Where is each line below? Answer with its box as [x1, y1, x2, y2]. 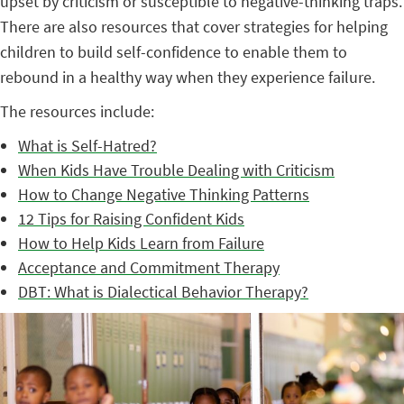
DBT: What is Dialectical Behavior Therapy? [18, 281, 308, 302]
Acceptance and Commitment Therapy [18, 257, 280, 278]
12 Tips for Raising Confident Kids [18, 208, 244, 229]
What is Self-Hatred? [18, 135, 157, 156]
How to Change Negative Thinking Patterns [18, 184, 309, 205]
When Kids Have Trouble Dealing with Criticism [18, 160, 335, 180]
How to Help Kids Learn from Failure [18, 233, 264, 253]
